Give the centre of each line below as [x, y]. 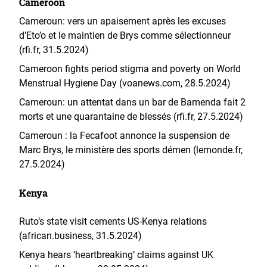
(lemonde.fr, [218, 150]
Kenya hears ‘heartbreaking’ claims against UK [116, 255]
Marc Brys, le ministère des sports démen [105, 150]
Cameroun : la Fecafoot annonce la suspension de [124, 136]
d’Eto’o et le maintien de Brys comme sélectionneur [125, 35]
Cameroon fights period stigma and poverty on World [130, 69]
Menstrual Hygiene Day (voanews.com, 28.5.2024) [125, 83]
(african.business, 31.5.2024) [80, 236]
